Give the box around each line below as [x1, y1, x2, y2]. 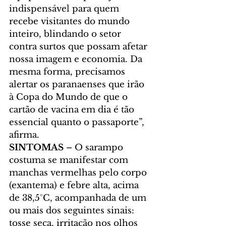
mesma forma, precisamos [9, 67, 128, 78]
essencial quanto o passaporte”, [9, 117, 147, 128]
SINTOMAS [9, 142, 64, 153]
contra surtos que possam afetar [9, 41, 150, 52]
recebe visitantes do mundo [9, 16, 132, 27]
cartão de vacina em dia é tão [9, 104, 137, 116]
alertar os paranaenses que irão [9, 79, 147, 90]
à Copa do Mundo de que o [9, 92, 130, 103]
